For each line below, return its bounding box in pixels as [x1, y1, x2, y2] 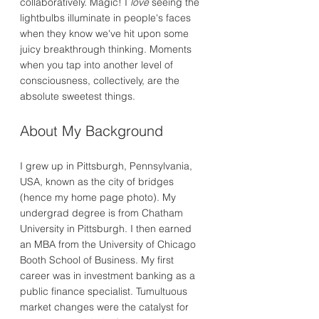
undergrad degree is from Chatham [20, 206, 183, 219]
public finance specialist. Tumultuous [20, 285, 187, 298]
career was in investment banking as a [20, 269, 195, 282]
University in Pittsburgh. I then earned [20, 222, 192, 235]
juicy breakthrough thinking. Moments [20, 43, 192, 56]
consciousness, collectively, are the [20, 74, 179, 87]
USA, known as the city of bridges [20, 175, 174, 188]
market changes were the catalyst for [20, 300, 189, 313]
